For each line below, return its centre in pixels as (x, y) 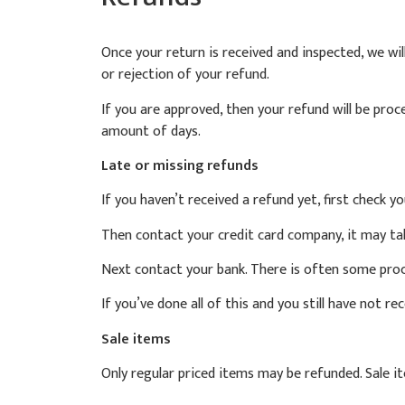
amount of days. (151, 131)
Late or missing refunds (180, 165)
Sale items (136, 339)
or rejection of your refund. (185, 75)
